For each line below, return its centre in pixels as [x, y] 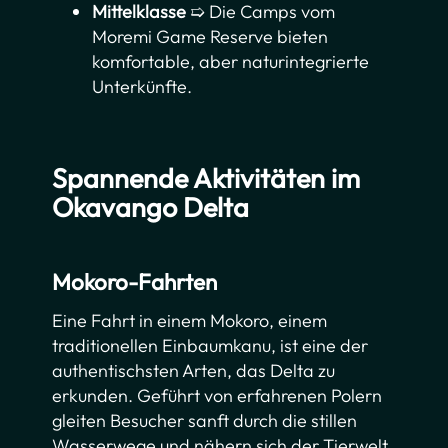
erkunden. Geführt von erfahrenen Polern [217, 396]
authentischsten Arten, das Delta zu [194, 371]
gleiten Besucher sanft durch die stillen [205, 421]
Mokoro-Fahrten [135, 282]
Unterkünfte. [142, 87]
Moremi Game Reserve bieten [210, 37]
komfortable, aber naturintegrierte [231, 62]
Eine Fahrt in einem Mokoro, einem [190, 321]
